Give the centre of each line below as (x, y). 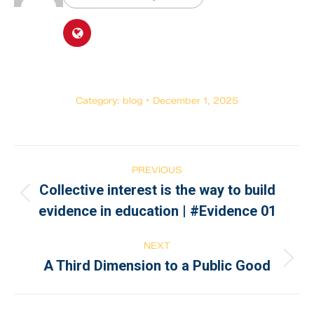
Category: (99, 100)
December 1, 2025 (196, 100)
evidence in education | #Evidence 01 (157, 211)
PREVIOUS (157, 170)
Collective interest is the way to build (157, 190)
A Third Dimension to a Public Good (157, 266)
